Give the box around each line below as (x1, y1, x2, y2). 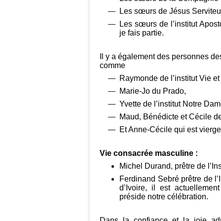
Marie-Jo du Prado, (119, 87, 186, 95)
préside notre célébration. (119, 192, 208, 201)
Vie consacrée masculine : (100, 149, 198, 157)
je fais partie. (119, 29, 164, 37)
